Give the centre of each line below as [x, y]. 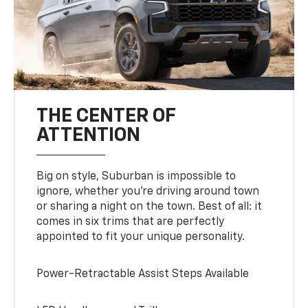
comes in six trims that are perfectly [131, 222]
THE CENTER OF [106, 117]
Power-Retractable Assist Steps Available [143, 275]
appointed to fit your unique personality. [141, 238]
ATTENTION [89, 136]
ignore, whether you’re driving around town [148, 192]
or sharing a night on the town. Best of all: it [150, 207]
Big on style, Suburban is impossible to [136, 177]
